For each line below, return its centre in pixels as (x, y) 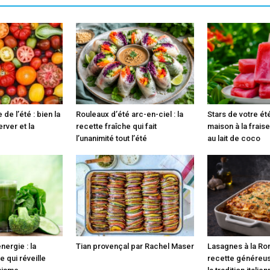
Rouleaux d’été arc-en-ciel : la (130, 114)
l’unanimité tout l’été (111, 138)
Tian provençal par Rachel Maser (135, 246)
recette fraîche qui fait (116, 126)
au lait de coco (234, 138)
